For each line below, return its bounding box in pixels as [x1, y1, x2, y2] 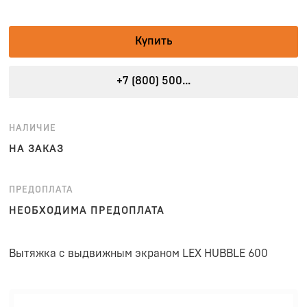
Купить [134, 36, 173, 47]
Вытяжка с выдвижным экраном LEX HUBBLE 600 [9, 248, 268, 259]
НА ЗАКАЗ [9, 144, 64, 154]
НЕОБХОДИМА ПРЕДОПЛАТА [9, 206, 164, 216]
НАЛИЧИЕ [9, 124, 56, 133]
